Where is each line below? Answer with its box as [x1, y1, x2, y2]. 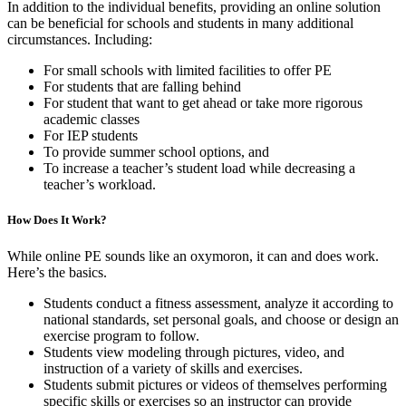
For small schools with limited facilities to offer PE [43, 63, 332, 79]
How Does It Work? [7, 213, 107, 227]
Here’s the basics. [7, 264, 107, 280]
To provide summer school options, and [43, 144, 269, 160]
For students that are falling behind [43, 79, 241, 95]
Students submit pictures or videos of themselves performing [43, 376, 387, 392]
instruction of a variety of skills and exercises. [43, 360, 303, 376]
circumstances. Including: [7, 32, 152, 48]
